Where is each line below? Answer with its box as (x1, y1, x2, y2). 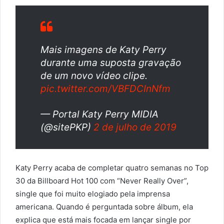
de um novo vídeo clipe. (40, 70, 147, 82)
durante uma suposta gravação (40, 57, 181, 69)
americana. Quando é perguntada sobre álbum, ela (15, 202, 193, 212)
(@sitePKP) (40, 121, 93, 133)
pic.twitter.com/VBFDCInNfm (40, 83, 170, 95)
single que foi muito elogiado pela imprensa (15, 189, 170, 199)
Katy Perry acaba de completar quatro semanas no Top (15, 163, 208, 173)
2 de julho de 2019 (93, 121, 176, 133)
